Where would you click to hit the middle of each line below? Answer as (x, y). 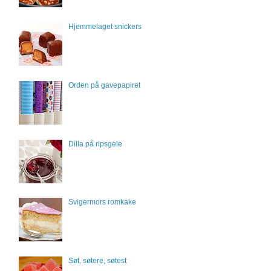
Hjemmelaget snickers (105, 26)
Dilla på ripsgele (95, 144)
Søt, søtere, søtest (97, 261)
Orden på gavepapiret (104, 85)
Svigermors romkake (102, 202)
